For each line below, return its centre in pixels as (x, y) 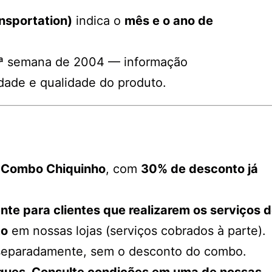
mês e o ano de (169, 20)
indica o (98, 20)
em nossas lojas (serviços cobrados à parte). (137, 230)
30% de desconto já (199, 168)
